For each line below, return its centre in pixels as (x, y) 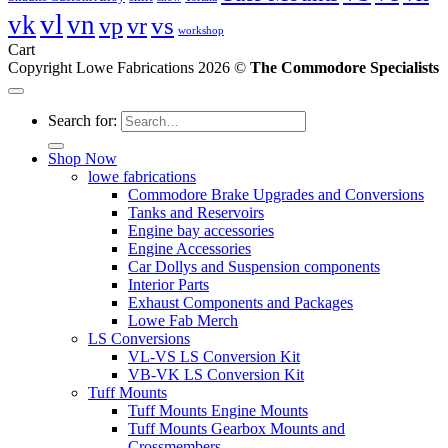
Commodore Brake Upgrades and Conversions (276, 194)
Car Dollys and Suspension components (254, 266)
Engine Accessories (189, 248)
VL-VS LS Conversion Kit (214, 356)
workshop (201, 30)
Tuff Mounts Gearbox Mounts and (236, 428)
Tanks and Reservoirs (196, 212)
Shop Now (82, 158)
